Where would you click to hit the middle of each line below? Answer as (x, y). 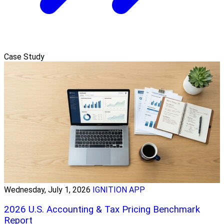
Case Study (24, 57)
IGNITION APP (119, 190)
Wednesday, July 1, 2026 (47, 190)
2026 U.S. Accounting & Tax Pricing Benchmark (102, 209)
